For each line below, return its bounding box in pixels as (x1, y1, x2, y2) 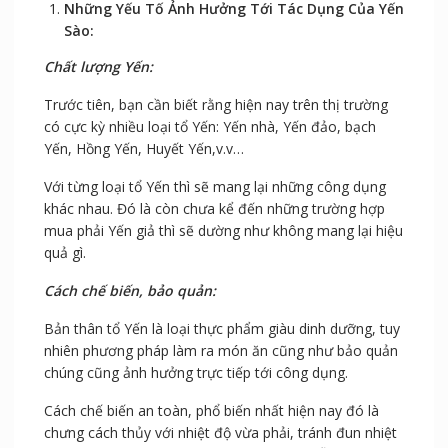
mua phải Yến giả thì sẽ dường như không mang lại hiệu (43, 221, 403, 241)
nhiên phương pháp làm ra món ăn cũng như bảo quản (43, 341, 398, 361)
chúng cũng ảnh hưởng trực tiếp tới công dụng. (43, 363, 348, 383)
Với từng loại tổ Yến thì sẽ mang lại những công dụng (43, 177, 386, 197)
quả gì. (43, 243, 86, 263)
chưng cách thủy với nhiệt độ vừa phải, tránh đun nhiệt (43, 423, 397, 443)
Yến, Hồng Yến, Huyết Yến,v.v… (43, 139, 244, 159)
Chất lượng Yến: (43, 57, 153, 77)
